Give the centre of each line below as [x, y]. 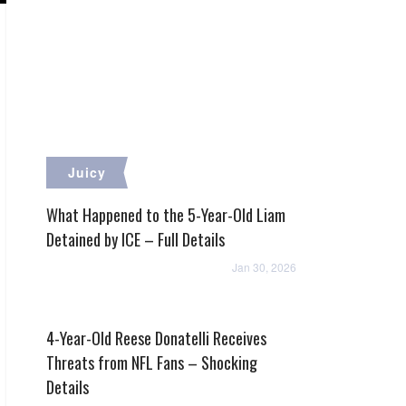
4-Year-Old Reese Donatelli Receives [156, 338]
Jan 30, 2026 [264, 267]
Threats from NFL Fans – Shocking [152, 362]
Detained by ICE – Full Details [135, 239]
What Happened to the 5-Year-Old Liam [166, 215]
